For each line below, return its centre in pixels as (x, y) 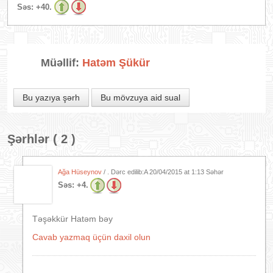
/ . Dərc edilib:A (126, 172)
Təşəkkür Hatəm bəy (73, 219)
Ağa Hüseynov (80, 172)
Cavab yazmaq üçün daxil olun (91, 237)
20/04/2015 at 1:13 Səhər (186, 172)
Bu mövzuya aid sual (140, 97)
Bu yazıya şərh (51, 97)
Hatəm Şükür (116, 63)
